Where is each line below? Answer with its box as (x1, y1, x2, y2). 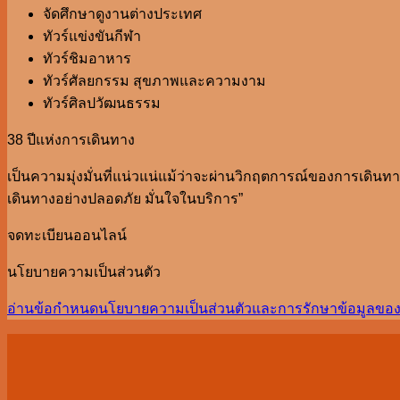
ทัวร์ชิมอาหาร (43, 51, 131, 66)
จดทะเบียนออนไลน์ (7, 228, 127, 243)
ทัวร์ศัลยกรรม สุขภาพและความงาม (43, 73, 266, 88)
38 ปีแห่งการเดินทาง (7, 132, 135, 147)
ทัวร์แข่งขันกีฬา (43, 29, 141, 44)
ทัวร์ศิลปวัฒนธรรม (43, 96, 161, 111)
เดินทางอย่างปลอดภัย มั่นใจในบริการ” (7, 191, 243, 206)
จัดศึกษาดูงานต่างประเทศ (43, 6, 202, 21)
